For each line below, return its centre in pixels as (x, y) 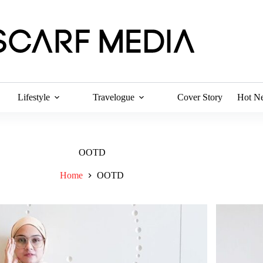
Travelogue (114, 97)
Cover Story (200, 97)
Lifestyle (34, 97)
